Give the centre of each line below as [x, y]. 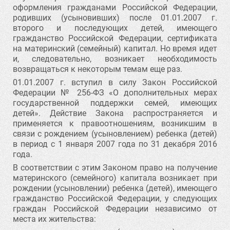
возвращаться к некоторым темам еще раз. [98, 69]
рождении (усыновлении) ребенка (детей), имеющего [115, 188]
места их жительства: [54, 219]
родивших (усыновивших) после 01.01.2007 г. [115, 18]
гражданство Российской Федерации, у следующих [115, 198]
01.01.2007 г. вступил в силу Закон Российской [115, 82]
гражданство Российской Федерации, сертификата [115, 38]
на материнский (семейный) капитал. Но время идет [115, 49]
